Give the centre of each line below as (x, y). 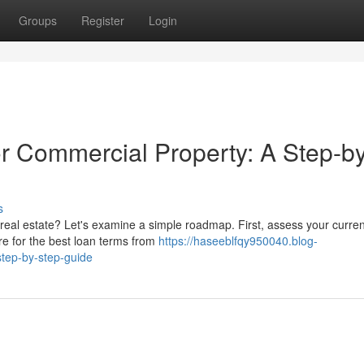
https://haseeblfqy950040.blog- (238, 240)
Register (103, 20)
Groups (38, 20)
